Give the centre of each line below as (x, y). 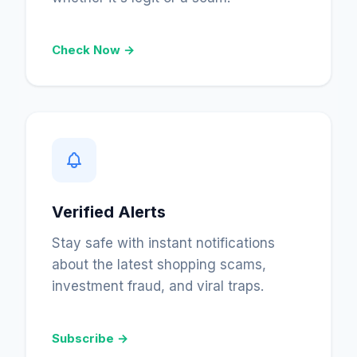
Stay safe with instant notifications (163, 243)
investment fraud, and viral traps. (158, 286)
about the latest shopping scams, (159, 264)
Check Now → (93, 49)
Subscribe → (90, 338)
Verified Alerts (109, 212)
